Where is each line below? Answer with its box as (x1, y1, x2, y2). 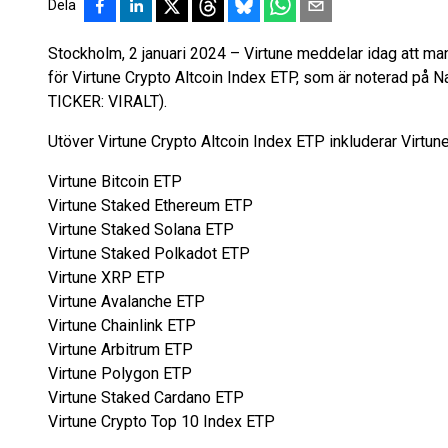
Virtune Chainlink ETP (48, 316, 196, 335)
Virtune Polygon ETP (48, 364, 192, 383)
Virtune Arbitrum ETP (48, 340, 193, 359)
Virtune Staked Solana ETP (48, 220, 234, 239)
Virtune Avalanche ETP (48, 292, 205, 311)
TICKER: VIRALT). (48, 92, 167, 111)
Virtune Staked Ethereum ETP (48, 196, 253, 215)
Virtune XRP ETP (48, 268, 165, 287)
